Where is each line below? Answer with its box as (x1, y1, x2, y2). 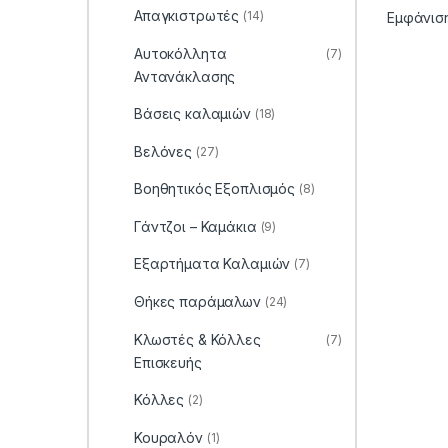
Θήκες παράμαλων (133, 293, 261, 311)
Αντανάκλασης (133, 67, 236, 85)
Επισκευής (133, 353, 202, 371)
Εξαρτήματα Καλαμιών (133, 255, 291, 273)
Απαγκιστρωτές (133, 6, 240, 24)
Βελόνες (133, 142, 192, 160)
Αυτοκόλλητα (133, 44, 227, 62)
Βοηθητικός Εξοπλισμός (133, 180, 296, 198)
